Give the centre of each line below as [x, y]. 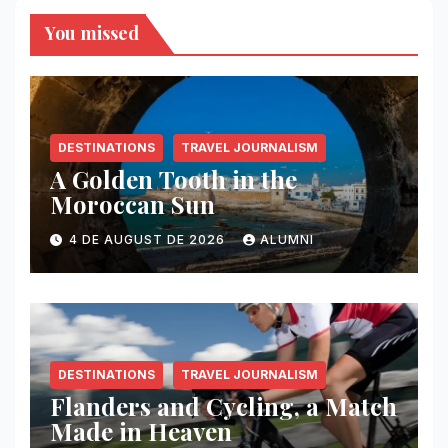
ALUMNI [287, 239]
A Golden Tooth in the [173, 178]
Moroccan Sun [132, 203]
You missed [92, 33]
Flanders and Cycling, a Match [223, 405]
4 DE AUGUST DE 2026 [149, 239]
